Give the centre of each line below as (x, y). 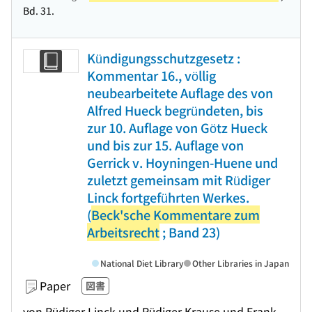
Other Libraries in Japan (241, 263)
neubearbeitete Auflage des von (180, 93)
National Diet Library (142, 263)
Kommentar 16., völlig (151, 75)
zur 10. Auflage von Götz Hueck (177, 127)
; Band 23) (190, 232)
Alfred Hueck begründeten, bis (175, 110)
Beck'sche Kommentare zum (175, 214)
